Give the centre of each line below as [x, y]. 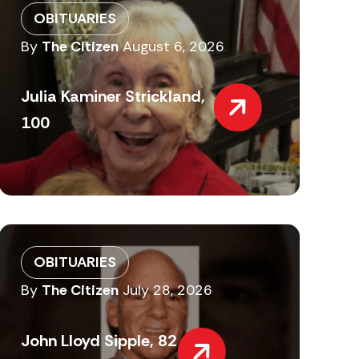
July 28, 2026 [168, 290]
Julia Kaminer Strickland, [113, 97]
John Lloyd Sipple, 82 [99, 340]
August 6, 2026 [174, 46]
